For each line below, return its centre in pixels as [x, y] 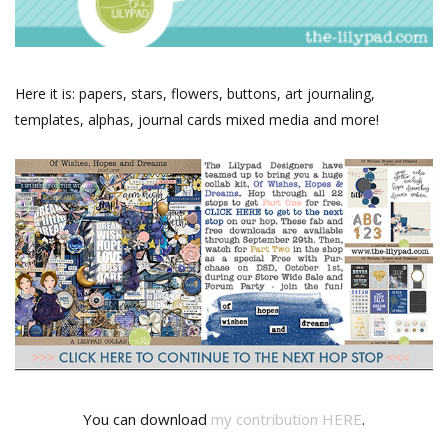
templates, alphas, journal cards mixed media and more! [197, 119]
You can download [147, 418]
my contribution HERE [286, 418]
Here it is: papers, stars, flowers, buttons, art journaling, [195, 93]
